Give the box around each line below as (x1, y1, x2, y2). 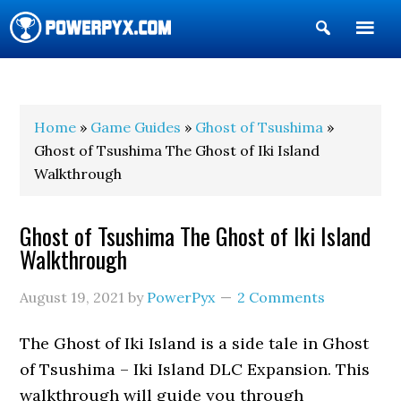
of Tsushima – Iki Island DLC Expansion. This (20, 359, 371, 380)
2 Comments (237, 288, 326, 306)
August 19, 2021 (20, 288, 125, 306)
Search (332, 47, 387, 67)
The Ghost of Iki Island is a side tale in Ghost (20, 333, 370, 354)
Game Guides (90, 118, 182, 136)
